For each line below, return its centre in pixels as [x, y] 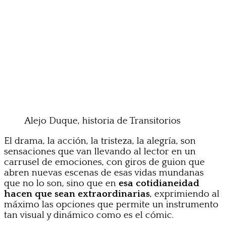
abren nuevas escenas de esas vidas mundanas [104, 173]
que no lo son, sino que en [61, 183]
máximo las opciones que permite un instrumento [111, 204]
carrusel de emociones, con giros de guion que [104, 162]
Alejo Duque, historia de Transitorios [102, 121]
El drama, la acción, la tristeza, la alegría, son [100, 141]
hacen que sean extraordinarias [77, 194]
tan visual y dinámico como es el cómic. [89, 215]
